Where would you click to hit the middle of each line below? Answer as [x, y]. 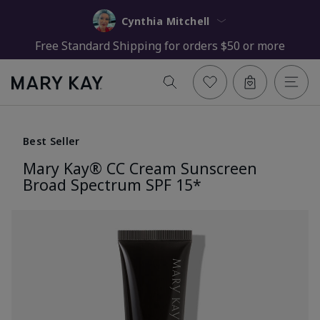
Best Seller [51, 141]
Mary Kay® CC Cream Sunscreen [140, 168]
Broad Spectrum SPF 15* [112, 184]
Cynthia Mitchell [188, 21]
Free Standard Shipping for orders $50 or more [160, 45]
